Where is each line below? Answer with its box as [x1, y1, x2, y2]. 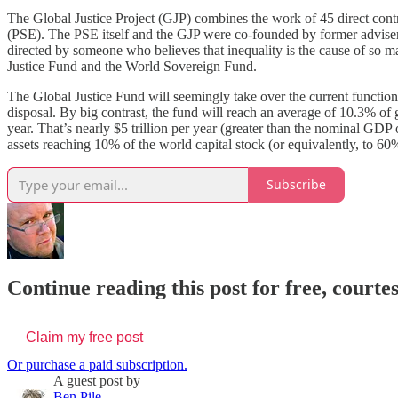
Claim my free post [26, 330, 143, 346]
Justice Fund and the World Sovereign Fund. [7, 58, 257, 74]
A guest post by [53, 373, 140, 389]
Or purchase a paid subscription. [7, 357, 187, 373]
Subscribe [267, 176, 326, 194]
